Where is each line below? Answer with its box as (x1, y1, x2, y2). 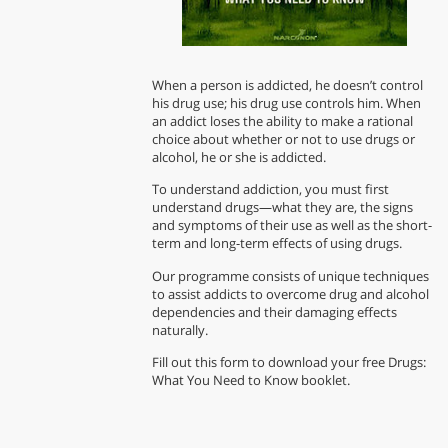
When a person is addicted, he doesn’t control (152, 76, 423, 95)
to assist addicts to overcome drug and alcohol (152, 284, 429, 303)
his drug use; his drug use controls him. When (152, 94, 421, 113)
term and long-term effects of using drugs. (152, 234, 402, 253)
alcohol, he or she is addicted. (152, 148, 326, 167)
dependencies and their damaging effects (152, 302, 397, 321)
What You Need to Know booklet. (152, 371, 350, 389)
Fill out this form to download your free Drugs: (152, 353, 426, 371)
